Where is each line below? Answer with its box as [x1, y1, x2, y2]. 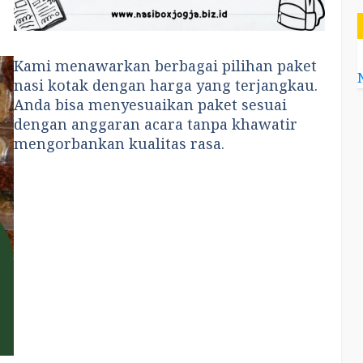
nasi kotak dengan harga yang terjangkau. [14, 75, 318, 96]
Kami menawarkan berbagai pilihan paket [14, 56, 318, 76]
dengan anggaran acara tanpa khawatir [14, 114, 298, 135]
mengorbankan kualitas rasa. [14, 134, 225, 154]
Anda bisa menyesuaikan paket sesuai [14, 95, 288, 115]
